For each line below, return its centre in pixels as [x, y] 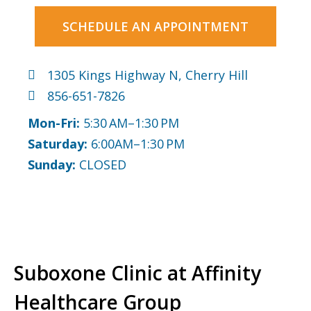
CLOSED [101, 165]
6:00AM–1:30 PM [138, 144]
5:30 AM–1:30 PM [131, 123]
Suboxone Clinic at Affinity [137, 273]
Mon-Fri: [56, 123]
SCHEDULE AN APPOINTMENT [155, 27]
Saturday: [59, 144]
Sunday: [52, 165]
